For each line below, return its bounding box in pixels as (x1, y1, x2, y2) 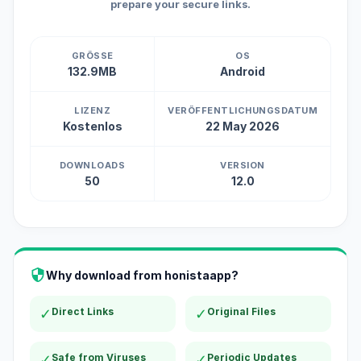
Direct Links (52, 305, 114, 317)
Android (220, 64, 265, 78)
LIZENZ (74, 105, 110, 116)
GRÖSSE (71, 50, 107, 61)
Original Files (207, 305, 276, 317)
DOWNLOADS (59, 160, 126, 171)
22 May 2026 (205, 119, 280, 133)
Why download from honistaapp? (46, 268, 239, 282)
